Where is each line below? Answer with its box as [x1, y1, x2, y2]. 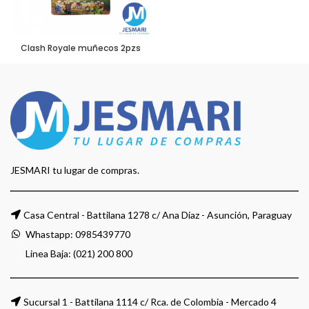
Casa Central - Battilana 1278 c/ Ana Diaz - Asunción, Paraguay [23, 209, 292, 221]
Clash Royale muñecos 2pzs [21, 42, 141, 54]
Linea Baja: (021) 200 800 [23, 248, 132, 260]
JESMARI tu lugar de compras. [10, 164, 139, 177]
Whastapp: [23, 228, 75, 241]
